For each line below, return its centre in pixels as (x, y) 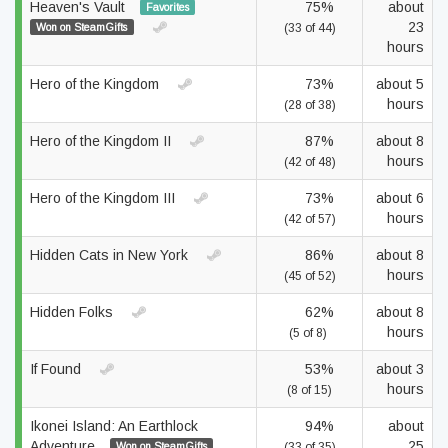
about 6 (400, 198)
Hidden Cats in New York (111, 255)
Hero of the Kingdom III (104, 198)
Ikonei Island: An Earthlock (114, 426)
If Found (57, 369)
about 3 (400, 369)
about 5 (400, 84)
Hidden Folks (73, 312)
